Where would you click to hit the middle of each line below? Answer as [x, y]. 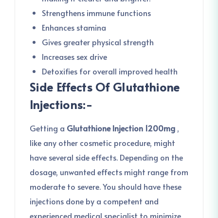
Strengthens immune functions [96, 13]
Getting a [48, 128]
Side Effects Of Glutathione [105, 87]
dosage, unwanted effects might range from [109, 172]
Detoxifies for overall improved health [110, 71]
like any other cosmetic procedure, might [102, 143]
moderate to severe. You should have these [106, 186]
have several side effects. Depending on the [106, 157]
